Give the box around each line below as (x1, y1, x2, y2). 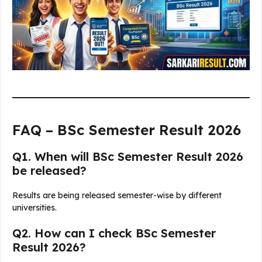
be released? (12, 163, 87, 178)
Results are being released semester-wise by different (12, 189, 222, 201)
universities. (12, 202, 57, 213)
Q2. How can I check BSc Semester (12, 225, 216, 240)
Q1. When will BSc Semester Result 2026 (12, 149, 243, 164)
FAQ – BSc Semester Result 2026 (12, 120, 241, 139)
